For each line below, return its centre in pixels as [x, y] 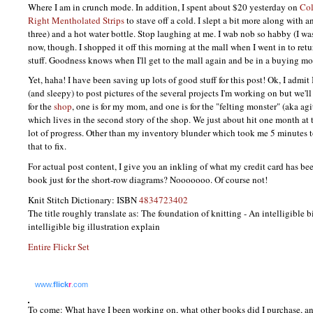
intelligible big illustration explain [94, 226]
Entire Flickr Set [59, 246]
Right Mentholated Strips [76, 20]
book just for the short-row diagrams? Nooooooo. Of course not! [148, 180]
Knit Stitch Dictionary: [72, 199]
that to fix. [47, 146]
